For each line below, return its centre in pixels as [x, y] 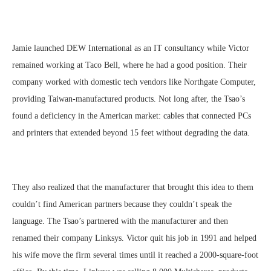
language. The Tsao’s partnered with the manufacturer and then [120, 221]
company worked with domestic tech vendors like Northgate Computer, [134, 82]
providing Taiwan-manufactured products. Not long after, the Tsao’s [129, 99]
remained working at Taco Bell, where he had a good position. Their [129, 65]
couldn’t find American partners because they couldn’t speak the [122, 204]
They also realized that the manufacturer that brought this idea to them [133, 188]
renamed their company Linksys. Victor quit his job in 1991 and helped [134, 238]
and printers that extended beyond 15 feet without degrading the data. [131, 133]
